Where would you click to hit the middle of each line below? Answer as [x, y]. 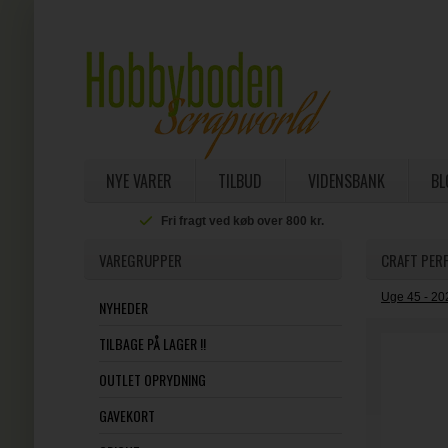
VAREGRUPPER [140, 260]
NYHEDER [123, 307]
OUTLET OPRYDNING [152, 379]
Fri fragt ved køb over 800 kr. [243, 221]
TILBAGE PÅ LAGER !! [152, 343]
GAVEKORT [126, 415]
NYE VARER [138, 181]
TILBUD [239, 181]
